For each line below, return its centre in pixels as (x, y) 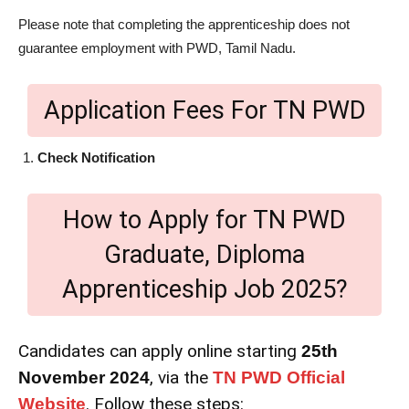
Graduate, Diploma (204, 254)
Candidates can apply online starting (160, 351)
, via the (181, 377)
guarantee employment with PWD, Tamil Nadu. (157, 47)
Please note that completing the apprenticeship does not (184, 24)
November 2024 (84, 377)
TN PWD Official (279, 377)
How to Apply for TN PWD (204, 220)
